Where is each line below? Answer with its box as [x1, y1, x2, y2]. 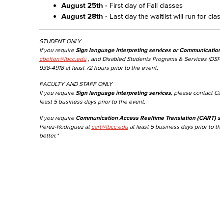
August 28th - [61, 12, 110, 20]
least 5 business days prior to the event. [39, 98, 147, 105]
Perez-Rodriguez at [39, 123, 91, 130]
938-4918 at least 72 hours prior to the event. [39, 64, 158, 71]
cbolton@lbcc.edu [39, 55, 86, 62]
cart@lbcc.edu [91, 123, 128, 130]
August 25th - [61, 1, 108, 9]
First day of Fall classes [108, 1, 183, 9]
